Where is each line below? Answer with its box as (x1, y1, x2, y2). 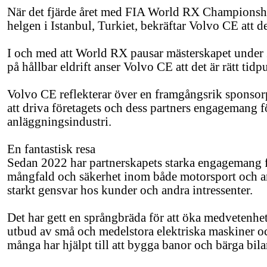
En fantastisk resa (7, 142, 95, 156)
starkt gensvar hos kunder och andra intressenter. (7, 184, 253, 197)
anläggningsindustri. (7, 115, 111, 128)
